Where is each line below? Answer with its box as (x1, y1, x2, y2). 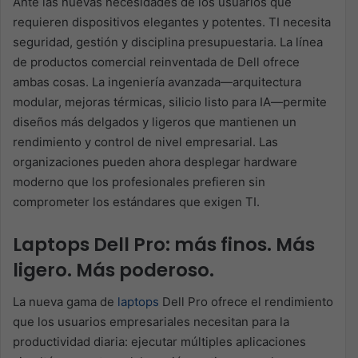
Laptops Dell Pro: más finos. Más (13, 231, 315, 257)
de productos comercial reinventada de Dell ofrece (13, 54, 300, 70)
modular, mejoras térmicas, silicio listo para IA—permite (13, 93, 327, 109)
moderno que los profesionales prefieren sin (13, 173, 265, 189)
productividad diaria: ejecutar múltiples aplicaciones (13, 334, 306, 350)
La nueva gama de (13, 294, 117, 310)
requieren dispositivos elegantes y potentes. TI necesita (13, 14, 331, 30)
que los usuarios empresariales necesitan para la (13, 314, 289, 330)
